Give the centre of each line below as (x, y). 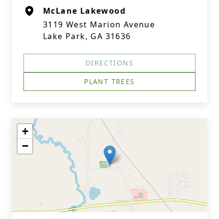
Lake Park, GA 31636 (87, 36)
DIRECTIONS (109, 63)
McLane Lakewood (84, 11)
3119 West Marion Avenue (99, 24)
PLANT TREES (109, 81)
